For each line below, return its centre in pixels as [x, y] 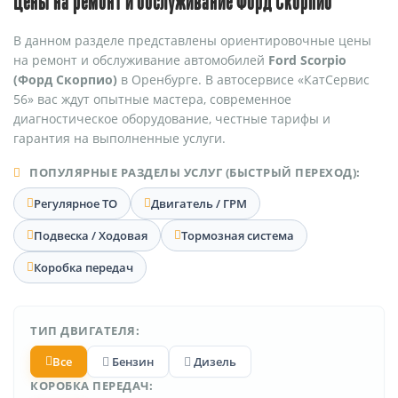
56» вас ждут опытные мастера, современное [152, 99]
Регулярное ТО [76, 203]
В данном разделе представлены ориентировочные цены [192, 40]
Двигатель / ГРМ [199, 203]
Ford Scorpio [307, 60]
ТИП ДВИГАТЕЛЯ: [85, 330]
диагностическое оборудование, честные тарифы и [172, 118]
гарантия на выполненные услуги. [119, 138]
